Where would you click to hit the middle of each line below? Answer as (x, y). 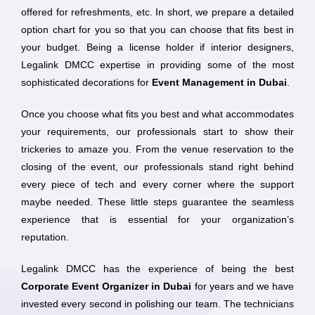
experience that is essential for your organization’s (157, 219)
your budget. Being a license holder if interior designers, (157, 47)
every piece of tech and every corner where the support (157, 184)
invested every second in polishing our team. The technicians (157, 304)
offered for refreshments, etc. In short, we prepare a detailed (157, 12)
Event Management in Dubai (219, 82)
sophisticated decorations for (86, 82)
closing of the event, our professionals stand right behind (157, 167)
